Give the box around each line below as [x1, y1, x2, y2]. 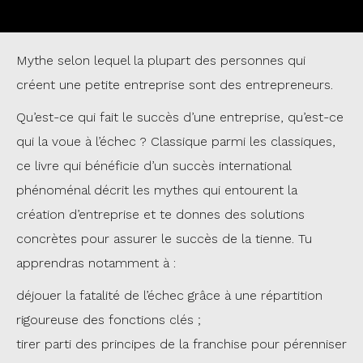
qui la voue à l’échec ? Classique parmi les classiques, [16, 134, 335, 149]
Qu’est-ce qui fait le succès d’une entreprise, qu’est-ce [16, 109, 344, 125]
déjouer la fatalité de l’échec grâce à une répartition [16, 288, 322, 303]
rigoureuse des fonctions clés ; [16, 312, 201, 327]
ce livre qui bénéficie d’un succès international [16, 158, 291, 173]
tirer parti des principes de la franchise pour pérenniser [16, 336, 347, 352]
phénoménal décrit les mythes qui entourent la [16, 182, 297, 198]
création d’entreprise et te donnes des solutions [16, 207, 305, 222]
